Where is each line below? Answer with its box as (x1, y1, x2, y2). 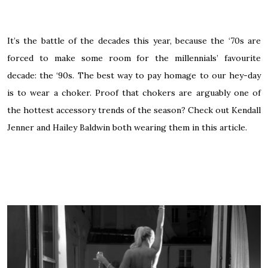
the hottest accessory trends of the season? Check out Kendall (7, 104, 261, 115)
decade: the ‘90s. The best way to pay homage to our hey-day (7, 69, 261, 81)
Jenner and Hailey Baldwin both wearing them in (7, 121, 202, 133)
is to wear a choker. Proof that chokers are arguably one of (7, 87, 261, 98)
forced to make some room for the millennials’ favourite (7, 52, 261, 63)
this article (202, 121, 245, 133)
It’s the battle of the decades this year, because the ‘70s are (7, 35, 261, 46)
